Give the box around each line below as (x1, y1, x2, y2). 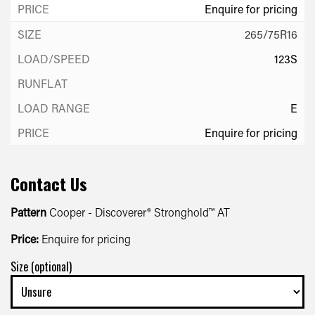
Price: (11, 231, 39, 246)
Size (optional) (11, 257, 72, 275)
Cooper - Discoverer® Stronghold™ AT (46, 204, 230, 219)
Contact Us (11, 170, 87, 196)
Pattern (11, 204, 46, 219)
